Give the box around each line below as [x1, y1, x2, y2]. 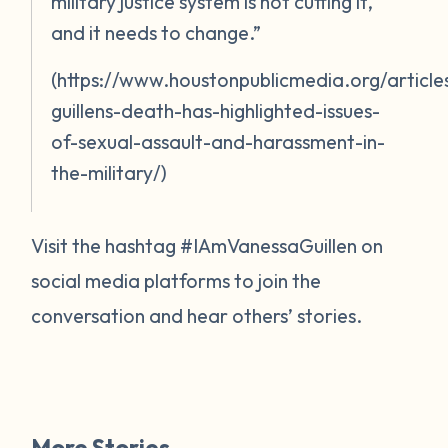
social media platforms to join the [31, 267, 322, 293]
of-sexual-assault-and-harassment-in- [51, 128, 386, 154]
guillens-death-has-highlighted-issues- [51, 97, 381, 123]
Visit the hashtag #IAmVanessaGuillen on [31, 232, 384, 258]
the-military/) [51, 159, 168, 185]
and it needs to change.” [51, 19, 266, 45]
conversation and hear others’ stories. [31, 302, 363, 328]
